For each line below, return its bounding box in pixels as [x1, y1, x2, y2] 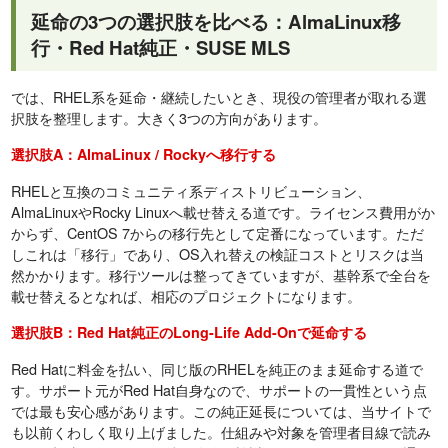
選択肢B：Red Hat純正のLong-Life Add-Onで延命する [11, 322, 368, 343]
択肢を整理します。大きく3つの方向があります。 [11, 107, 328, 129]
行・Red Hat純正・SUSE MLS [31, 34, 291, 62]
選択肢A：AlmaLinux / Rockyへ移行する [11, 144, 277, 165]
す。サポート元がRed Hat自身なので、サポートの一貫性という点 [11, 379, 428, 401]
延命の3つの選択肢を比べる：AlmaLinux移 [31, 8, 402, 36]
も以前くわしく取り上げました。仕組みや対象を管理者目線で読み [11, 421, 432, 443]
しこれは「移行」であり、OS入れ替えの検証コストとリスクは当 [11, 243, 425, 265]
